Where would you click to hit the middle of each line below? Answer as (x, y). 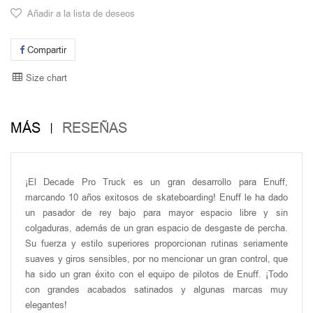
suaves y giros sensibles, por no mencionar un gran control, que (156, 259)
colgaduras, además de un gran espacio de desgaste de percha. (156, 228)
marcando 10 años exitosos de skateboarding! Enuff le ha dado (156, 197)
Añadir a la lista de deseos (81, 14)
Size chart (46, 78)
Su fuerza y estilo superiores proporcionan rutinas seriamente (156, 243)
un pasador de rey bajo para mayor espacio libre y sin (156, 213)
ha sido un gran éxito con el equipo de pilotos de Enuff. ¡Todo (156, 274)
